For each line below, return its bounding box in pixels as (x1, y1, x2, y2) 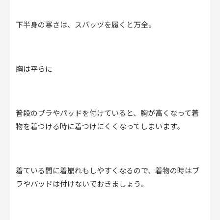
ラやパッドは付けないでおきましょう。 (16, 179, 148, 190)
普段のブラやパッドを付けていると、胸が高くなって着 (16, 108, 199, 119)
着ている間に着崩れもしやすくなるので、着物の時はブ (16, 165, 199, 176)
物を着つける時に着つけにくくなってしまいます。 (16, 121, 184, 132)
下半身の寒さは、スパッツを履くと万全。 (16, 20, 156, 30)
